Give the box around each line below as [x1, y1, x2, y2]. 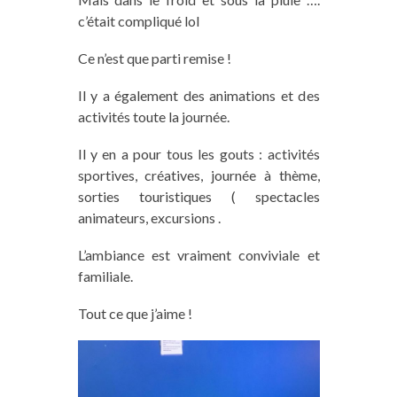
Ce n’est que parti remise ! [77, 49, 231, 66]
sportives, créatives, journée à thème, [77, 166, 320, 183]
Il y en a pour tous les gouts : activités [77, 144, 320, 162]
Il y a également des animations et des [77, 86, 320, 104]
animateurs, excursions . [77, 208, 221, 226]
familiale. [77, 267, 133, 284]
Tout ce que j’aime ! [77, 304, 192, 322]
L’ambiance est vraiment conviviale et [77, 245, 320, 263]
